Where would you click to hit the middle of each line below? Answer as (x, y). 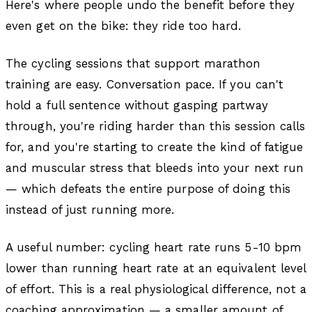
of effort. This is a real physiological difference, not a (156, 289)
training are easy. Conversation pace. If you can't (145, 85)
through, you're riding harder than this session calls (156, 126)
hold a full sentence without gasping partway (137, 106)
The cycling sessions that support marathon (133, 64)
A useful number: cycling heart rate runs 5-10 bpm (154, 248)
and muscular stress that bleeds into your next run (155, 168)
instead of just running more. (90, 210)
